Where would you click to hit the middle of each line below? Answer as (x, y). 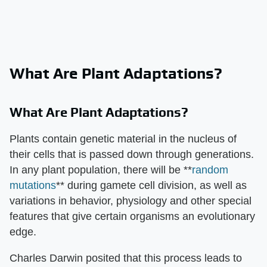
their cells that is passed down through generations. (132, 154)
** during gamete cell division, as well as (151, 185)
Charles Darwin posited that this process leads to (126, 258)
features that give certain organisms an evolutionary (132, 216)
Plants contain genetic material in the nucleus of (123, 139)
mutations (33, 185)
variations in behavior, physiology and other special (131, 201)
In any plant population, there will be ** (101, 170)
